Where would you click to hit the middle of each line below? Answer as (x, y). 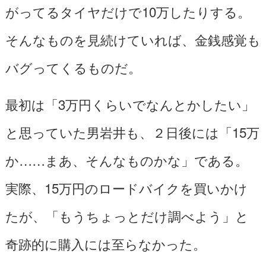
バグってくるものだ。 (73, 67)
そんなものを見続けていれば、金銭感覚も (133, 39)
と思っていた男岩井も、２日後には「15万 (132, 132)
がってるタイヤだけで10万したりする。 (128, 11)
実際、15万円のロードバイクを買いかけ (126, 187)
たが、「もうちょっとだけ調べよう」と (127, 215)
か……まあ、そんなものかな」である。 (126, 159)
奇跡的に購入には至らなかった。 (105, 243)
